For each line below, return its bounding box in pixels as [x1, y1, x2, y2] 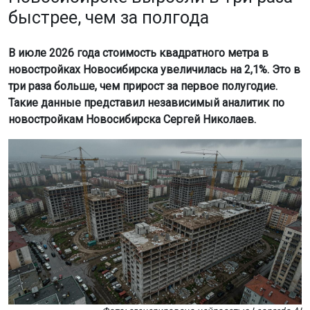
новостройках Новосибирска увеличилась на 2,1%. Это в [8, 63, 300, 77]
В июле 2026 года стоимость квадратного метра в [8, 46, 268, 60]
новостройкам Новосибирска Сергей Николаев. [8, 113, 256, 127]
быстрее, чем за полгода [8, 8, 209, 28]
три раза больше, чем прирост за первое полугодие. [8, 80, 277, 93]
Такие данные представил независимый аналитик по [8, 96, 284, 110]
